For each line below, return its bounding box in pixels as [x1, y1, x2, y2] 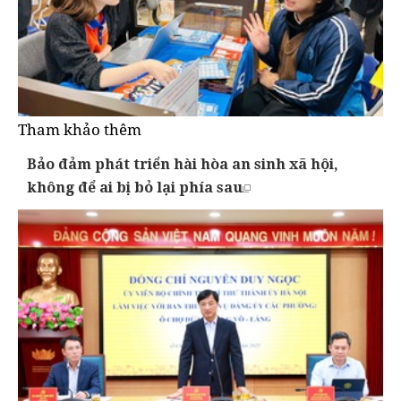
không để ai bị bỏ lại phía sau [27, 176, 243, 197]
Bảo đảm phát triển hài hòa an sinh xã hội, [27, 153, 338, 174]
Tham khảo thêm [18, 118, 141, 140]
